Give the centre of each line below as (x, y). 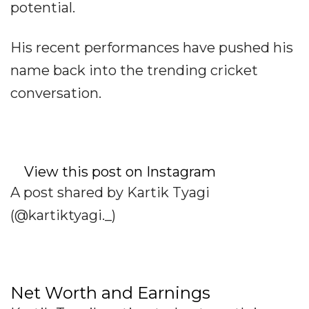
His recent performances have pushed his (152, 48)
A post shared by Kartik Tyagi (110, 193)
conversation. (56, 93)
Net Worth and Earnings (110, 293)
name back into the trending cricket (134, 71)
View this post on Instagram (132, 172)
